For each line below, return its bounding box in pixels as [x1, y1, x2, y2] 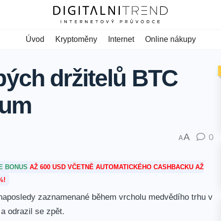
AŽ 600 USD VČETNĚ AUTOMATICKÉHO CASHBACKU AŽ [29, 163, 204, 171]
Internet [108, 35, 134, 43]
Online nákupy [145, 35, 196, 43]
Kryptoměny [55, 35, 97, 43]
